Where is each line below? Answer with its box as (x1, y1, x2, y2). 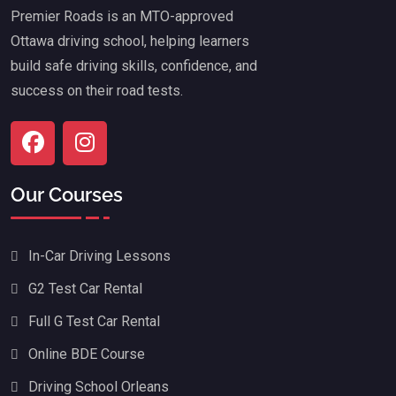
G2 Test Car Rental (28, 280, 142, 298)
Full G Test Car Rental (28, 313, 160, 331)
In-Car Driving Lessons (28, 247, 171, 265)
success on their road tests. (11, 81, 183, 99)
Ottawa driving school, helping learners (11, 32, 249, 49)
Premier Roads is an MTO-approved (11, 7, 233, 25)
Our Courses (11, 183, 123, 207)
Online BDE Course (28, 346, 145, 363)
